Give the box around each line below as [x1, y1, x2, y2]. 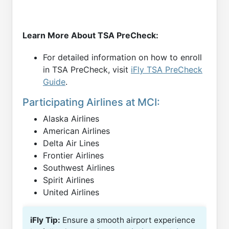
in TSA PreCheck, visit [43, 64, 131, 75]
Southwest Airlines [43, 163, 114, 173]
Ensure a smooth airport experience [60, 215, 195, 225]
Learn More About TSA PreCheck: [22, 30, 158, 41]
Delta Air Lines [43, 138, 99, 149]
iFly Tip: [30, 215, 60, 225]
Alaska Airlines [43, 113, 99, 124]
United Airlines [43, 187, 99, 198]
